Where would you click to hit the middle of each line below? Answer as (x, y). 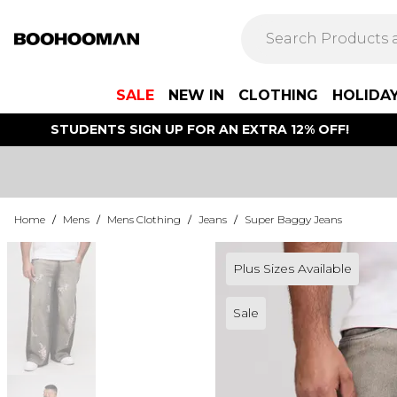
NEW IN (196, 95)
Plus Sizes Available (292, 269)
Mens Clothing (144, 219)
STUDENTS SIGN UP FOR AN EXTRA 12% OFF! (199, 129)
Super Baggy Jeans (293, 219)
